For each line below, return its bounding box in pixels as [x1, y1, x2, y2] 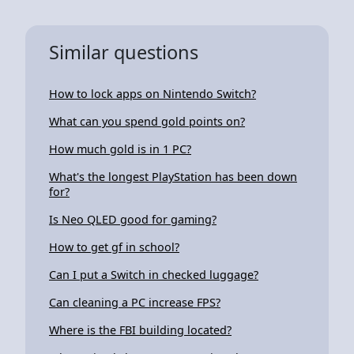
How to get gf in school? [49, 239, 179, 254]
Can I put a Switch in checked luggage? [49, 266, 258, 282]
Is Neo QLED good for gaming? [49, 211, 217, 227]
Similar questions [49, 39, 198, 65]
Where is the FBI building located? [49, 322, 232, 337]
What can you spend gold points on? [49, 113, 245, 129]
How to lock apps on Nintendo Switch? [49, 85, 256, 101]
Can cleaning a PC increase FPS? [49, 294, 220, 310]
